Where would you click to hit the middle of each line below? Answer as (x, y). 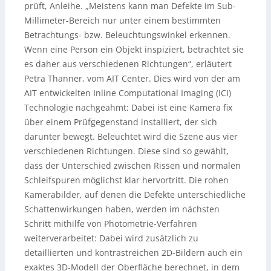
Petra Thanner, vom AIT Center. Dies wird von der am (132, 78)
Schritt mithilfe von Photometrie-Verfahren (111, 224)
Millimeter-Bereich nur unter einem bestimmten (122, 20)
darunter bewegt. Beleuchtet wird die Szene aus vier (131, 136)
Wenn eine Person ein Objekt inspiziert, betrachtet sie (134, 49)
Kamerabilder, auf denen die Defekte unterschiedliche (135, 194)
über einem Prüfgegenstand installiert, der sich (121, 122)
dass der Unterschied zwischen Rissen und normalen (132, 165)
